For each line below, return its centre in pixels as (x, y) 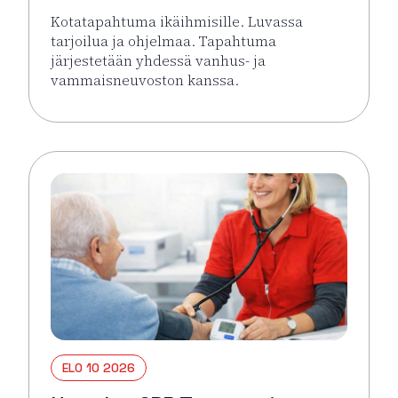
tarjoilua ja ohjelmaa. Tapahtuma (163, 41)
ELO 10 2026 (99, 368)
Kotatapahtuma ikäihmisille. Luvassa (177, 22)
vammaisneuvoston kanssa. (145, 80)
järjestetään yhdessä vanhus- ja (158, 61)
